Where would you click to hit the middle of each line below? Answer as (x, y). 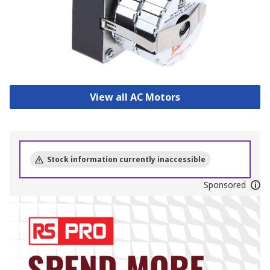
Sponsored (224, 185)
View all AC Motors (135, 97)
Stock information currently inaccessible (126, 160)
